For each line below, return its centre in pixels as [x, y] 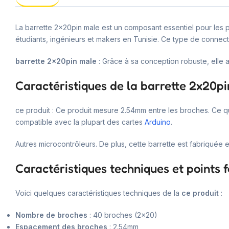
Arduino [158, 122]
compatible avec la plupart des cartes [80, 122]
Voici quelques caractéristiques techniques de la [98, 193]
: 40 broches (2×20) [122, 215]
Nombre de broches [51, 215]
